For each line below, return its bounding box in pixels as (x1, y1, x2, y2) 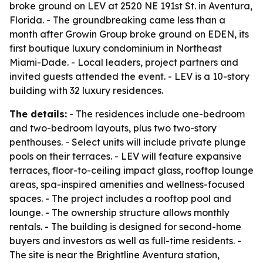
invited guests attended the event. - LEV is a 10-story (9, 70, 249, 82)
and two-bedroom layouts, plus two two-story (9, 122, 217, 134)
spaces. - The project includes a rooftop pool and (9, 193, 231, 204)
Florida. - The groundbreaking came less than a (9, 14, 225, 26)
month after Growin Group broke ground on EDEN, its (9, 28, 249, 40)
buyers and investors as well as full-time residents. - (9, 235, 241, 247)
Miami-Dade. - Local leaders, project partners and (9, 56, 238, 68)
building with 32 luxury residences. (9, 85, 163, 96)
